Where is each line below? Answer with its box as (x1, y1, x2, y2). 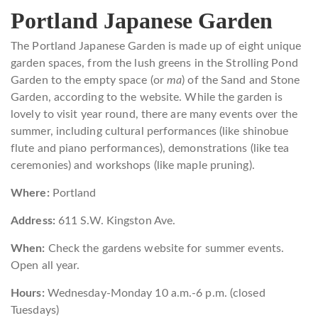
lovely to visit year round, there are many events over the (11, 109, 297, 121)
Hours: (11, 287, 48, 300)
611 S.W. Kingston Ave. (57, 215, 176, 227)
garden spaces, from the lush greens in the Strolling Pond (11, 57, 298, 70)
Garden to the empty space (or (11, 75, 168, 87)
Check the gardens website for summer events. (48, 243, 285, 255)
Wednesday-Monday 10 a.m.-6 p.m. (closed (47, 287, 265, 300)
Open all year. (11, 260, 80, 272)
